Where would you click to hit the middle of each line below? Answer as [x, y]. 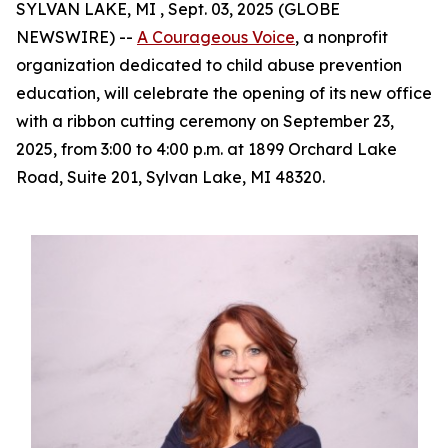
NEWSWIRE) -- [76, 37]
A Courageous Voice [216, 37]
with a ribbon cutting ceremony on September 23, [205, 121]
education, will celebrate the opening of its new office [224, 93]
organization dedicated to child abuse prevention [209, 65]
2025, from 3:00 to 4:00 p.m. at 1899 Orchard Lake [206, 149]
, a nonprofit [341, 37]
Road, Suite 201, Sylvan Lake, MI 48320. [170, 177]
